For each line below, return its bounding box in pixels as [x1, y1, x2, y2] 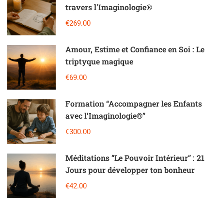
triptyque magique [65, 56, 133, 66]
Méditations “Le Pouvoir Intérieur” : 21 [65, 152, 204, 163]
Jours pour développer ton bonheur [65, 164, 195, 175]
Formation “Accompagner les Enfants [65, 98, 202, 108]
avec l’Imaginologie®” [65, 110, 145, 121]
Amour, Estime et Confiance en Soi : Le [65, 44, 204, 54]
